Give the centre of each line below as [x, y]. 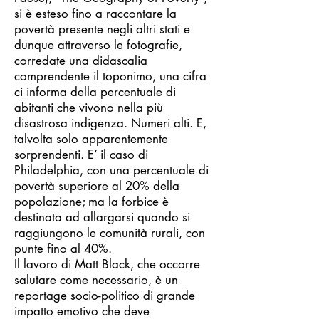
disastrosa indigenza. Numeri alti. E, [110, 123]
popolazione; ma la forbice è [91, 202]
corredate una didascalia [81, 61]
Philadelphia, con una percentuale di [111, 170]
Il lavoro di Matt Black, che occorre [107, 264]
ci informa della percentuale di [95, 92]
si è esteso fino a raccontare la [95, 14]
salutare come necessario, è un [96, 280]
